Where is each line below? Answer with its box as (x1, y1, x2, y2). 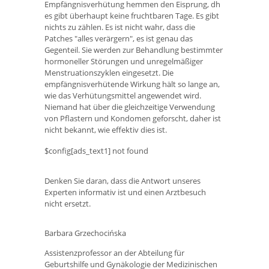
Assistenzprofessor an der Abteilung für (44, 247, 184, 258)
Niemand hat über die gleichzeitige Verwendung (44, 101, 215, 112)
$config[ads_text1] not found (44, 145, 148, 156)
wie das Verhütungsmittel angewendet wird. (44, 89, 201, 101)
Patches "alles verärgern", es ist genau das (44, 32, 193, 44)
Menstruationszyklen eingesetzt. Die (44, 67, 174, 78)
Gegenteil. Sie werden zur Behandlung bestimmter (44, 44, 223, 55)
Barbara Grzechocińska (44, 227, 126, 238)
